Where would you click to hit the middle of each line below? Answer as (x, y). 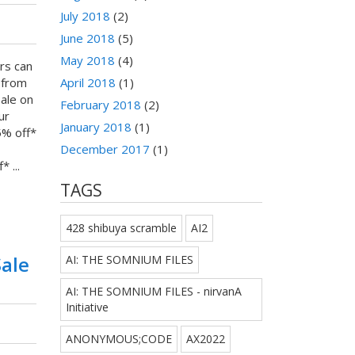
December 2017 (105, 149)
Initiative (87, 307)
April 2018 (88, 83)
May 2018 (88, 61)
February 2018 (101, 105)
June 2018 (88, 38)
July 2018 (85, 16)
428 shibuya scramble (121, 228)
